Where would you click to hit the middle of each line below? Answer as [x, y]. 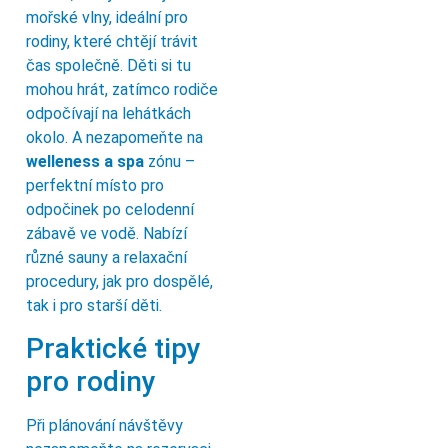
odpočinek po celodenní [110, 209]
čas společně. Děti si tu [108, 65]
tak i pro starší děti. [94, 305]
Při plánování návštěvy [104, 426]
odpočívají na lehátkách [108, 113]
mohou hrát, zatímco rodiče [122, 89]
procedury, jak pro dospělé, [119, 281]
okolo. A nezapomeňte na [114, 137]
